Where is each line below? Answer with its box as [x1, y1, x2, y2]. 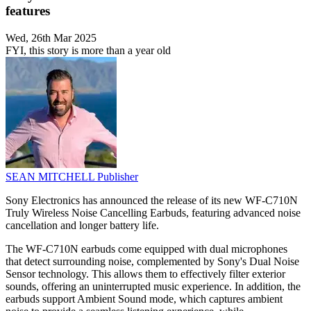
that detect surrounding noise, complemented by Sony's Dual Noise [6, 255, 299, 268]
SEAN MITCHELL [6, 171, 97, 183]
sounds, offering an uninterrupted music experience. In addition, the [6, 280, 301, 293]
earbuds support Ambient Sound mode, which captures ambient [6, 293, 283, 305]
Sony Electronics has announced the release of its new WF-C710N [6, 194, 298, 207]
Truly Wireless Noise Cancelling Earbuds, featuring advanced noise [6, 207, 301, 219]
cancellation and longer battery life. [6, 219, 159, 232]
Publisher [97, 171, 138, 183]
